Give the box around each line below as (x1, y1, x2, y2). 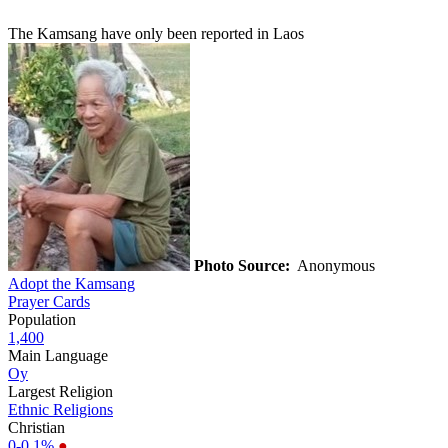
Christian (8, 418, 65, 436)
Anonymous (290, 256, 379, 274)
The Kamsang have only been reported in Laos (8, 24, 304, 42)
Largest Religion (8, 382, 113, 400)
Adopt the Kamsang (8, 274, 135, 292)
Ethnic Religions (8, 400, 113, 418)
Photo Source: (194, 256, 290, 274)
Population (8, 310, 76, 328)
